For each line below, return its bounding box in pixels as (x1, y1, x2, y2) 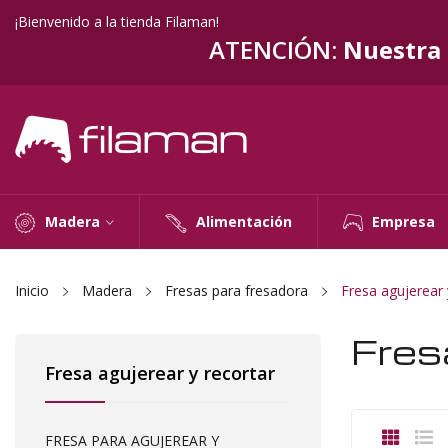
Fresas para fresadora (165, 281, 308, 300)
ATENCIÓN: (208, 33, 337, 66)
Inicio (15, 281, 49, 300)
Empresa (372, 212, 435, 231)
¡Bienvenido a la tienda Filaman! (15, 12, 219, 31)
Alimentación (196, 212, 292, 231)
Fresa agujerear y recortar (45, 361, 275, 385)
